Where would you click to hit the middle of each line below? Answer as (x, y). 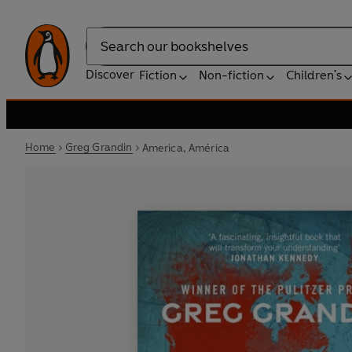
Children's (314, 75)
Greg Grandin (99, 147)
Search (105, 54)
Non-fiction (231, 75)
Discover (110, 74)
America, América (186, 148)
